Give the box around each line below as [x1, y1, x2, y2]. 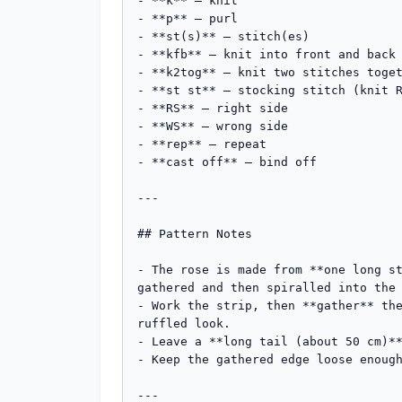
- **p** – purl [137, 12, 238, 25]
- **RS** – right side [137, 101, 288, 115]
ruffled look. [137, 317, 231, 330]
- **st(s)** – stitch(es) [137, 30, 310, 43]
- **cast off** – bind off [137, 155, 317, 169]
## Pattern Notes [137, 227, 252, 240]
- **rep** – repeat [137, 137, 267, 151]
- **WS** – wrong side [137, 119, 288, 133]
